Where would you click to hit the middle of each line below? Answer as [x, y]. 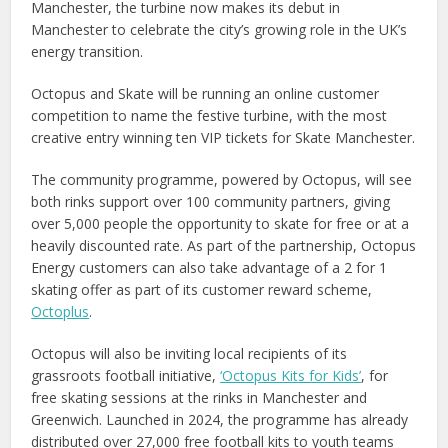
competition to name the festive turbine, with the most [209, 115]
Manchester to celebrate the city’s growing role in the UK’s [219, 29]
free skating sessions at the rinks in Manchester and [199, 397]
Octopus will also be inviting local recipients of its [189, 353]
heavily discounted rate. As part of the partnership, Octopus [224, 245]
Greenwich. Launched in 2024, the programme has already [220, 419]
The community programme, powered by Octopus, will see [222, 179]
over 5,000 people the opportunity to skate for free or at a [220, 223]
